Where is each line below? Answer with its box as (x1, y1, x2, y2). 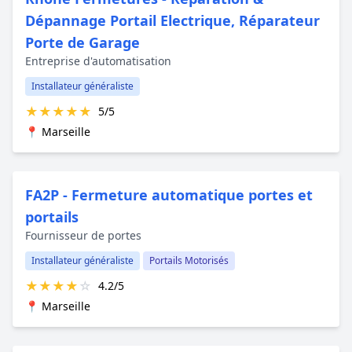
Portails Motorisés (149, 253, 229, 267)
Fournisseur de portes (25, 227, 141, 243)
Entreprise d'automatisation (25, 53, 171, 68)
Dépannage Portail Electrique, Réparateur (25, 10, 320, 30)
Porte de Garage (25, 32, 140, 52)
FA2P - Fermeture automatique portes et (25, 185, 313, 204)
